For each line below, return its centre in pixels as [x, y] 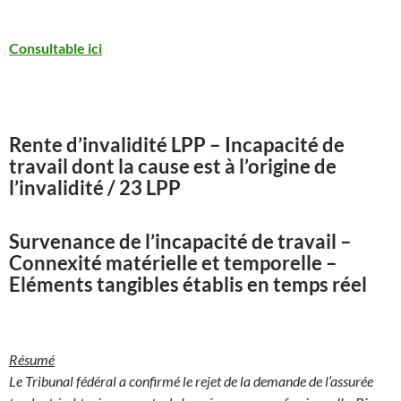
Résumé [32, 359]
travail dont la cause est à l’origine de [173, 166]
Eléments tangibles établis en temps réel [188, 284]
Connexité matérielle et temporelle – [173, 262]
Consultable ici [55, 47]
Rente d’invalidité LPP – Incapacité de [177, 144]
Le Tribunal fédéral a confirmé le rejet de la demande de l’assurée [191, 380]
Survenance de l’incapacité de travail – [180, 241]
